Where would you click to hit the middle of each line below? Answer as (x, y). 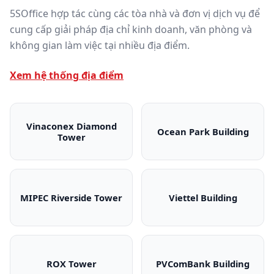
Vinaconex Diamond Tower (133, 139)
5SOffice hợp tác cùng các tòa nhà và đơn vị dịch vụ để (135, 13)
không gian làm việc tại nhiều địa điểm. (100, 45)
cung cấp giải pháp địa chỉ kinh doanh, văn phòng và (131, 29)
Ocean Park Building (203, 131)
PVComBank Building (203, 263)
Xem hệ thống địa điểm (67, 75)
